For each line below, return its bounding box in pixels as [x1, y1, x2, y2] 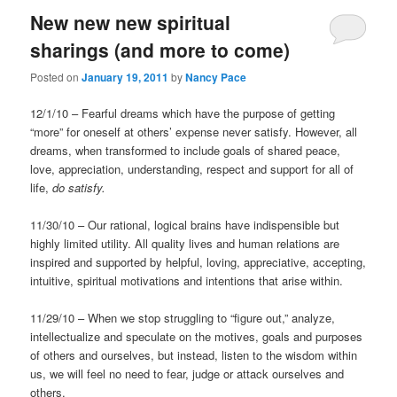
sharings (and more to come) [30, 35, 291, 63]
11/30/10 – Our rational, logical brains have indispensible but [30, 216, 340, 234]
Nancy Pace [185, 68, 247, 85]
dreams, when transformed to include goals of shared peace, [30, 142, 341, 160]
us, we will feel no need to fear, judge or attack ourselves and [30, 365, 345, 383]
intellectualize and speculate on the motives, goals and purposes [30, 328, 363, 346]
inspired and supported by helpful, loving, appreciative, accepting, [30, 253, 367, 271]
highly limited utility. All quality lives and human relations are [30, 235, 340, 253]
